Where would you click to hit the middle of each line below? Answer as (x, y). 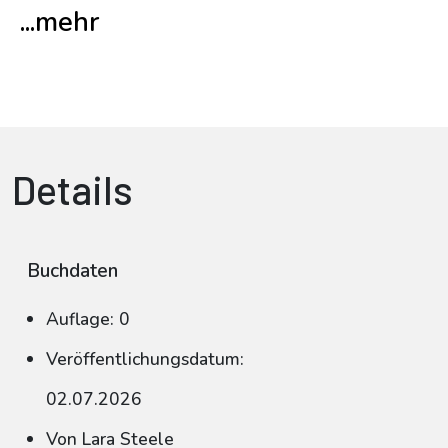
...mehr (59, 22)
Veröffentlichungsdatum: (145, 359)
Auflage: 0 (88, 319)
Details (72, 189)
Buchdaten (72, 271)
